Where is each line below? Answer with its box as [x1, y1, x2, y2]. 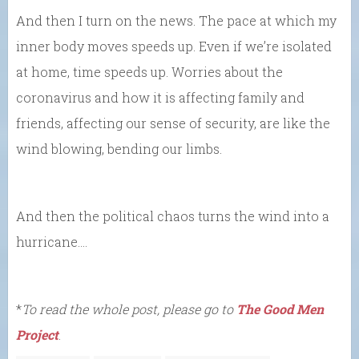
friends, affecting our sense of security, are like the [16, 115, 330, 132]
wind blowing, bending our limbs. [16, 140, 222, 158]
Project [16, 326, 58, 344]
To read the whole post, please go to [22, 301, 233, 318]
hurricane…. [16, 233, 87, 251]
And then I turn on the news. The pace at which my [16, 12, 337, 30]
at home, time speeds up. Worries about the [16, 63, 283, 81]
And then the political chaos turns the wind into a [16, 208, 329, 225]
